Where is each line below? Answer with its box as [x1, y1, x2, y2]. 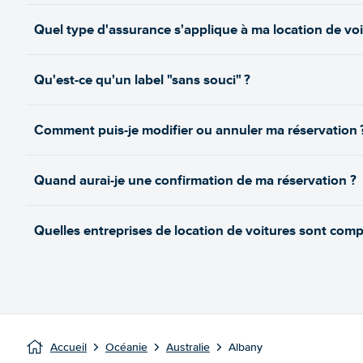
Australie [166, 340, 210, 354]
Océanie [105, 340, 147, 354]
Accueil [50, 340, 87, 354]
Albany [228, 340, 263, 354]
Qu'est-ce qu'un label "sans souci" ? [34, 70, 250, 90]
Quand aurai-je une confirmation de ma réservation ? [34, 170, 357, 190]
